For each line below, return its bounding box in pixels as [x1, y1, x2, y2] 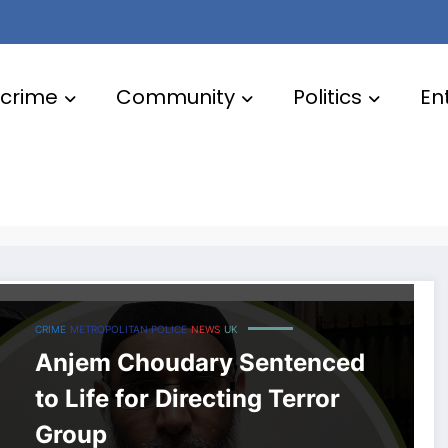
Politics [292, 82, 362, 111]
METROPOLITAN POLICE [69, 323, 187, 336]
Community [115, 82, 235, 111]
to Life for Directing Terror [34, 384, 340, 414]
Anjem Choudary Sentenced [34, 348, 365, 378]
